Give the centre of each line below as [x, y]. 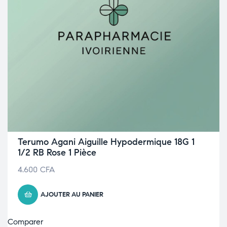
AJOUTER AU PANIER [72, 195]
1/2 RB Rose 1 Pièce [57, 153]
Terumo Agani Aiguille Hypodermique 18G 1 [106, 142]
